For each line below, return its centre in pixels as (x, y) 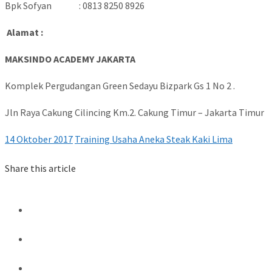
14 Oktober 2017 (39, 139)
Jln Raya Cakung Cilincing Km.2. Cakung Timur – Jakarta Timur (134, 113)
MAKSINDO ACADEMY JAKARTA (70, 59)
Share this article (40, 168)
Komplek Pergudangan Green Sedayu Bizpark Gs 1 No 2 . (120, 86)
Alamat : (25, 32)
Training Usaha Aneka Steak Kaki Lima (154, 139)
